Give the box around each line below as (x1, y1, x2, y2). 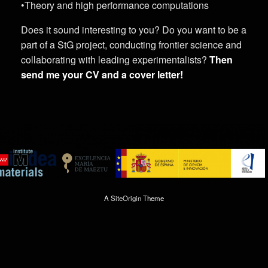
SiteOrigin (111, 193, 141, 203)
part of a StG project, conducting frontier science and (21, 37, 242, 51)
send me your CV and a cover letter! (21, 67, 183, 81)
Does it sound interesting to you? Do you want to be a (21, 22, 246, 36)
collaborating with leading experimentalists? (21, 52, 209, 66)
